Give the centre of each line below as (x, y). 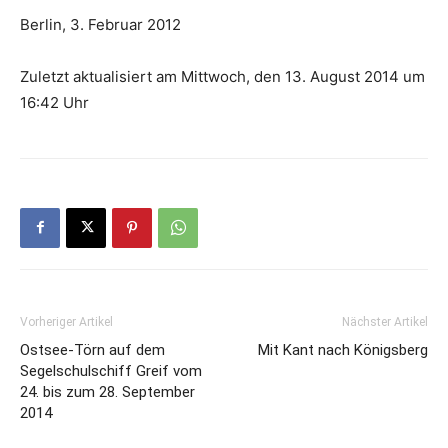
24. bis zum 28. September (107, 391)
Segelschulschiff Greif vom (111, 370)
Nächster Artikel (385, 321)
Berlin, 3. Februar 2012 (100, 24)
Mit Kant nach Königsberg (343, 349)
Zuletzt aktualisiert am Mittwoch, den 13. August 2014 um (222, 76)
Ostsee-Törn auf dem (92, 349)
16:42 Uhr (54, 102)
